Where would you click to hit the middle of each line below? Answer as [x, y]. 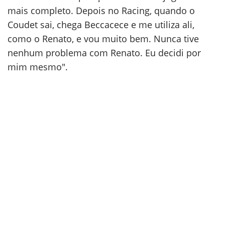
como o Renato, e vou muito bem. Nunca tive [103, 39]
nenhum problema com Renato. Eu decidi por [104, 53]
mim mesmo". [38, 67]
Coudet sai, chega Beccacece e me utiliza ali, [101, 25]
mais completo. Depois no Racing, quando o [101, 11]
